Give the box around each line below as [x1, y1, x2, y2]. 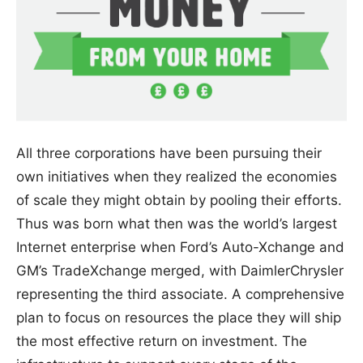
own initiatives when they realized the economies [16, 169, 337, 186]
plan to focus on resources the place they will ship [16, 310, 341, 327]
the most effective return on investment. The [16, 333, 307, 350]
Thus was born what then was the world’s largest [16, 216, 337, 233]
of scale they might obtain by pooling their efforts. [16, 192, 342, 209]
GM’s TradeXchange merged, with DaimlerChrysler [16, 263, 344, 280]
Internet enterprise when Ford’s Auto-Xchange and [16, 239, 344, 256]
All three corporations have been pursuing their [16, 145, 322, 162]
